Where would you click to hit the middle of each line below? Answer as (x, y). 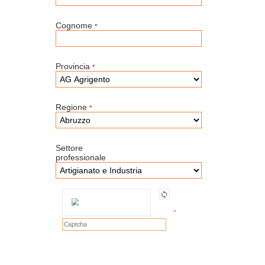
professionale (82, 157)
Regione (72, 107)
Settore (69, 148)
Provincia (74, 66)
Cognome (75, 25)
